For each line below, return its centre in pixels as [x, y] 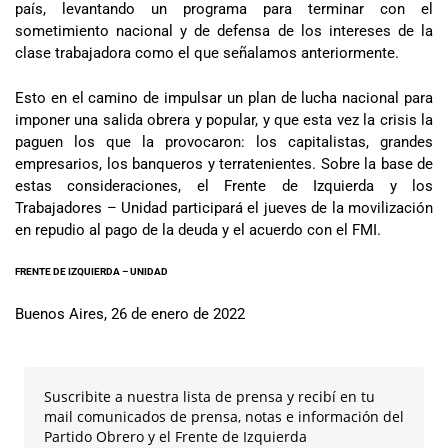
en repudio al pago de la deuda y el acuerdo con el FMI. [198, 229]
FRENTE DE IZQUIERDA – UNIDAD [91, 272]
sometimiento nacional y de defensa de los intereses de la [224, 31]
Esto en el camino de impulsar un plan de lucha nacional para [224, 97]
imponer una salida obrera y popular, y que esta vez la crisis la [224, 119]
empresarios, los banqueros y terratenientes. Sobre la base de [224, 163]
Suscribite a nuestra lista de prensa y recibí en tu [209, 397]
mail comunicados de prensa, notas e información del [224, 417]
